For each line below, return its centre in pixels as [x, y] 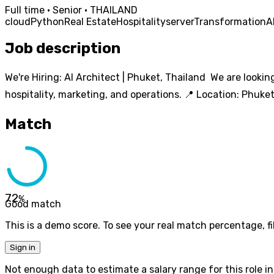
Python [47, 21]
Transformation [230, 21]
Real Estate [90, 21]
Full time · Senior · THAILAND [71, 10]
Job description [63, 48]
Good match [33, 204]
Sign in [23, 248]
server [180, 21]
